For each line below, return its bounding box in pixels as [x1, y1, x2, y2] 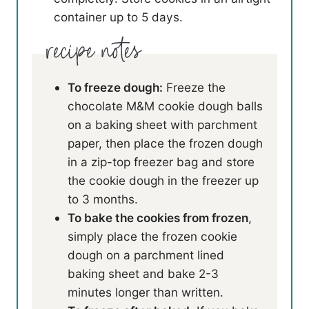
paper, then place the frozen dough [68, 136, 263, 151]
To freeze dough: [68, 80, 163, 95]
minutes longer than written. [68, 285, 223, 300]
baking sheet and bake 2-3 [68, 266, 219, 281]
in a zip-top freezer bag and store [68, 154, 255, 170]
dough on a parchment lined [68, 248, 224, 263]
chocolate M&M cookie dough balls [68, 99, 263, 114]
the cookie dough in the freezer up [68, 173, 259, 188]
